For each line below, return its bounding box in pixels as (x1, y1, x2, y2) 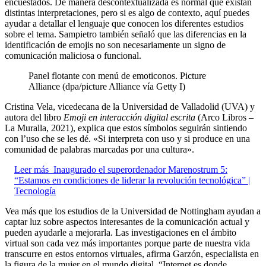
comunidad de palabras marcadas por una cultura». (5, 144, 194, 154)
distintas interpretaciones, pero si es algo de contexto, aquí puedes (5, 7, 249, 18)
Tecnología (14, 185, 56, 196)
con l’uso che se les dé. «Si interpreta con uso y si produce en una (5, 133, 250, 144)
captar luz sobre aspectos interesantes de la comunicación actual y (5, 216, 249, 227)
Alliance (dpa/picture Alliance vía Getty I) (28, 81, 185, 91)
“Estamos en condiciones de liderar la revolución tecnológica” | (14, 175, 250, 185)
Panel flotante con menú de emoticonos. (28, 70, 180, 81)
